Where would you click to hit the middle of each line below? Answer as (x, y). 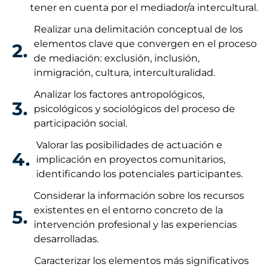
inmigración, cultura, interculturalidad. (124, 72)
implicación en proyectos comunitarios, (131, 159)
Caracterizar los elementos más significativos (142, 260)
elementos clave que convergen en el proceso (145, 43)
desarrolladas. (66, 239)
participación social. (80, 123)
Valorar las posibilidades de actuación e (129, 145)
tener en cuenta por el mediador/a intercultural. (144, 7)
